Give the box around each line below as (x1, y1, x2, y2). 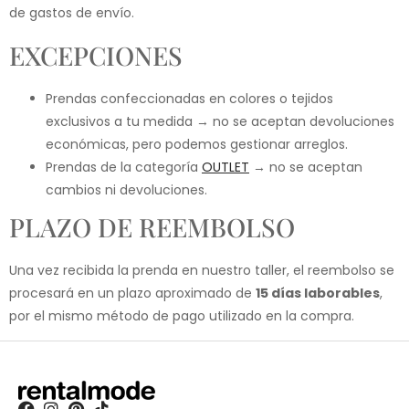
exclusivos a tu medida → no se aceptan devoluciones (46, 111, 394, 131)
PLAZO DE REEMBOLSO (9, 209, 295, 244)
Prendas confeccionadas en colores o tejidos (46, 89, 333, 108)
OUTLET (202, 157, 249, 176)
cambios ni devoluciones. (46, 180, 207, 199)
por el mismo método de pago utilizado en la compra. (9, 306, 354, 325)
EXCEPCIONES (9, 37, 183, 72)
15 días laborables (256, 283, 380, 302)
